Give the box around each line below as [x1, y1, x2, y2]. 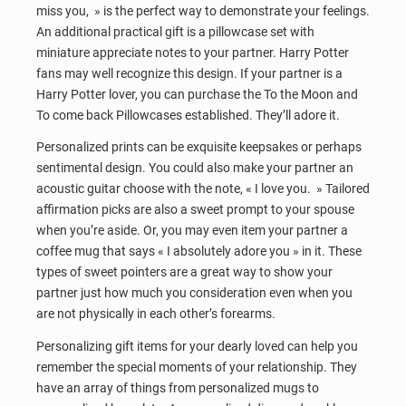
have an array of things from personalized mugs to [36, 380, 319, 395]
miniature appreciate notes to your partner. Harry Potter [36, 44, 349, 60]
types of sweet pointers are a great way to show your [36, 265, 333, 280]
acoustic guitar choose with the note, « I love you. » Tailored [36, 181, 370, 197]
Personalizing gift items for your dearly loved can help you [36, 338, 358, 353]
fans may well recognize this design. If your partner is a [36, 65, 343, 81]
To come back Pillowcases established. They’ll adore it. [36, 107, 340, 122]
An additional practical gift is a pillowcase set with [36, 24, 314, 39]
